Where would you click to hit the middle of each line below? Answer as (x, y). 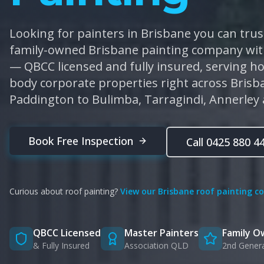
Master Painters (161, 233)
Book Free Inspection (81, 141)
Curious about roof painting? (64, 191)
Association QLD (156, 245)
